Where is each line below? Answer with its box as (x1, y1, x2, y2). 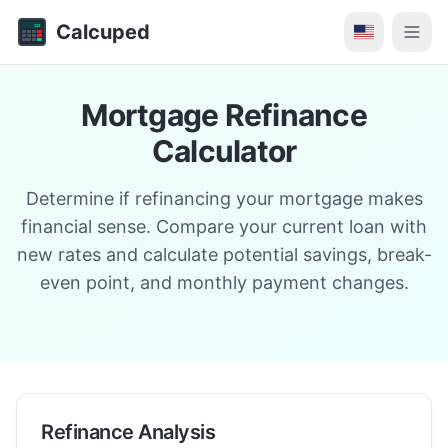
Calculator (151, 133, 297, 169)
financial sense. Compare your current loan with (21, 216, 427, 237)
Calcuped (56, 20, 150, 44)
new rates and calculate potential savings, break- (16, 244, 432, 265)
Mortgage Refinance (81, 97, 367, 133)
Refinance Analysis (41, 420, 215, 444)
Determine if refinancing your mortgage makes (25, 188, 423, 209)
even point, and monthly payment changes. (39, 272, 409, 293)
